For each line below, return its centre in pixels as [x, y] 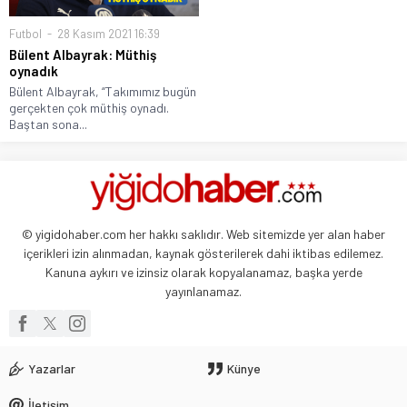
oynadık [34, 71]
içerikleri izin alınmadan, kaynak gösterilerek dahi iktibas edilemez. [203, 253]
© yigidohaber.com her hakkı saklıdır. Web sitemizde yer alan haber [203, 234]
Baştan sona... [48, 124]
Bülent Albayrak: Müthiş [83, 55]
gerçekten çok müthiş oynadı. [89, 108]
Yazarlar [52, 369]
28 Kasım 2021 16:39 [107, 34]
